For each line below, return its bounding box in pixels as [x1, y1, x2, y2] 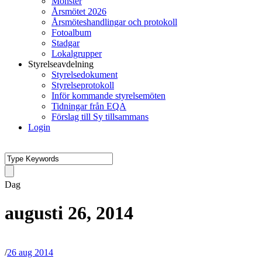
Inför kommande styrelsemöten [51, 91, 166, 101]
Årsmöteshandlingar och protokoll [51, 17, 177, 27]
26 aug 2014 [7, 247, 53, 257]
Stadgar [51, 38, 80, 48]
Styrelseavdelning [28, 59, 94, 69]
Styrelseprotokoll [51, 80, 114, 90]
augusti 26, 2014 [5, 202, 133, 224]
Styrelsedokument [51, 70, 118, 80]
